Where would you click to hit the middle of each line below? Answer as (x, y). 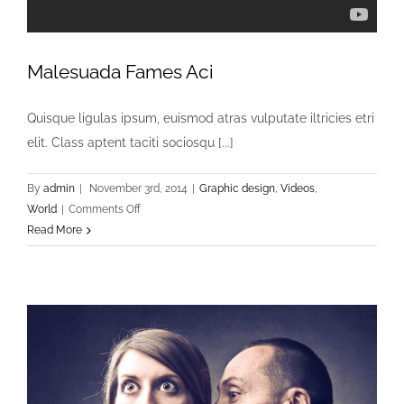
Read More (55, 230)
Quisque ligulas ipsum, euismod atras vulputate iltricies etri (201, 118)
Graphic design (237, 188)
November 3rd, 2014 (138, 188)
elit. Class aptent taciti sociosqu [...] (130, 142)
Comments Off (105, 209)
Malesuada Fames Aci (120, 71)
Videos (298, 188)
